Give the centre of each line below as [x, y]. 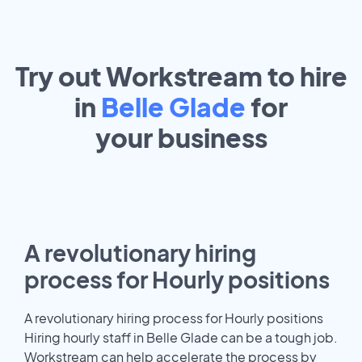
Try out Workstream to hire [181, 76]
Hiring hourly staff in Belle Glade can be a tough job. [181, 337]
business [212, 137]
